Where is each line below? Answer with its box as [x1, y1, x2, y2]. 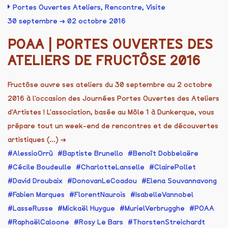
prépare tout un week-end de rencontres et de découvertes [8, 121, 218, 130]
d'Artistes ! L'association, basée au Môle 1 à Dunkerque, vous [8, 107, 214, 117]
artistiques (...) [8, 135, 61, 144]
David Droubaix [13, 176, 63, 185]
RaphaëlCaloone [13, 217, 69, 226]
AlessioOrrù [13, 149, 53, 158]
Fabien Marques [13, 190, 65, 199]
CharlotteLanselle [81, 162, 145, 172]
